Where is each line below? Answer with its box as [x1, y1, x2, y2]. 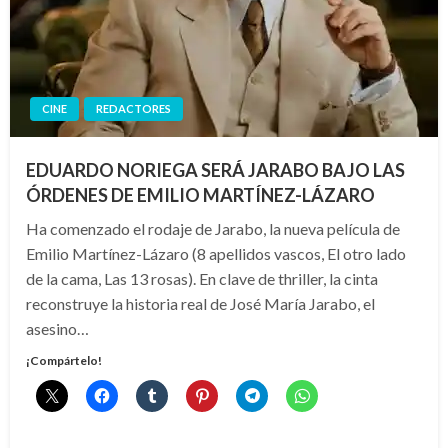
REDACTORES [96, 102, 171, 116]
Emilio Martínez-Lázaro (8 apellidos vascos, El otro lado [26, 244, 406, 264]
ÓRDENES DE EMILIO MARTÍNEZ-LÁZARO [26, 184, 375, 207]
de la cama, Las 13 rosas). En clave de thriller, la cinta [26, 269, 378, 289]
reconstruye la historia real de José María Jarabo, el [26, 294, 375, 314]
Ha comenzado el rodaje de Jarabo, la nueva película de [26, 219, 400, 239]
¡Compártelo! [26, 353, 102, 369]
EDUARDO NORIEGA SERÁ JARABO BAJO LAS [26, 159, 405, 182]
